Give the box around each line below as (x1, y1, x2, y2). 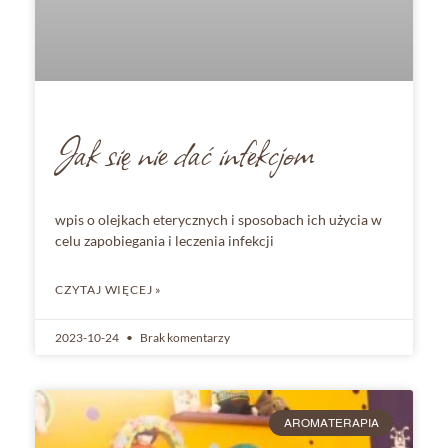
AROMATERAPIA (283, 416, 379, 431)
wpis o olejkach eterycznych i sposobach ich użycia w (55, 210, 382, 228)
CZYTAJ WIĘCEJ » (55, 281, 162, 297)
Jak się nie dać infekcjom (55, 123, 314, 181)
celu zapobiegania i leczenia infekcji (55, 231, 274, 249)
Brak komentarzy (138, 329, 230, 345)
